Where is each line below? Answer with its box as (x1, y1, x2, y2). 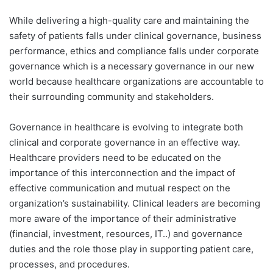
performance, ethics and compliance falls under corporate (9, 45, 259, 57)
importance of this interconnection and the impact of (9, 167, 235, 179)
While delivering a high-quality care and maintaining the (9, 15, 249, 27)
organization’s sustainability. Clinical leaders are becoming (9, 197, 260, 210)
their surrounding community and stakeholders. (9, 91, 214, 103)
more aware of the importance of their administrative (9, 213, 236, 225)
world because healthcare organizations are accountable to (9, 76, 264, 88)
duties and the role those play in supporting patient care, (9, 243, 253, 255)
